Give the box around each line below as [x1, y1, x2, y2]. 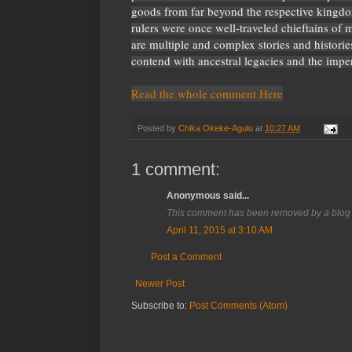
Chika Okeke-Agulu [178, 123, 253, 134]
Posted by [137, 123, 178, 134]
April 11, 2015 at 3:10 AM [167, 225, 273, 236]
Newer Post [135, 278, 185, 290]
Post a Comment [151, 251, 222, 263]
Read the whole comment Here [131, 86, 283, 102]
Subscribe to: [131, 300, 189, 312]
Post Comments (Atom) [189, 300, 288, 312]
